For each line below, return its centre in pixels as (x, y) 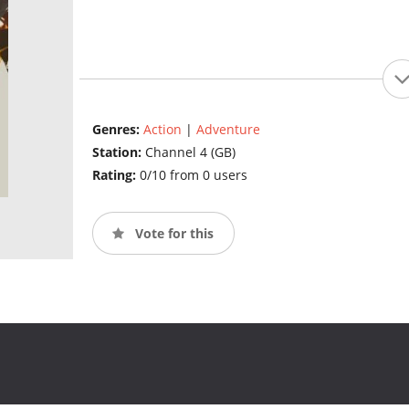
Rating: (115, 175)
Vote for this (172, 233)
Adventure (228, 130)
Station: (118, 152)
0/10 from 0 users (193, 175)
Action (162, 130)
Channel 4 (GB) (190, 152)
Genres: (117, 130)
